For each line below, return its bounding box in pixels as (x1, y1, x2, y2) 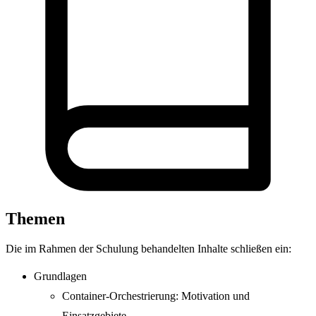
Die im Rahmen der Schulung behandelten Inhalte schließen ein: (6, 243, 291, 255)
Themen (6, 209, 65, 229)
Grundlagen (34, 270, 87, 283)
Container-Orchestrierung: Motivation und (62, 290, 250, 303)
